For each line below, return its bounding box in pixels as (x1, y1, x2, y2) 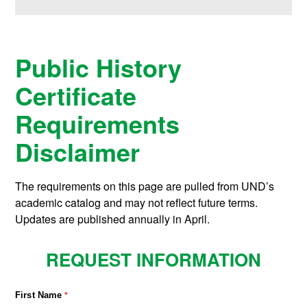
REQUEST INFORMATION (46, 246, 261, 272)
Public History (15, 49, 182, 85)
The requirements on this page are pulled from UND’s (15, 177, 275, 194)
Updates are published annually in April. (15, 210, 210, 227)
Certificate (15, 77, 137, 113)
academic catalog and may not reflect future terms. (15, 194, 258, 210)
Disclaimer (15, 133, 140, 169)
